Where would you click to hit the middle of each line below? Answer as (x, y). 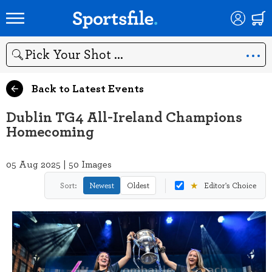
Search (19, 60)
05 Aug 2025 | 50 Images (59, 164)
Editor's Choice (230, 185)
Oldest (138, 185)
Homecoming (50, 131)
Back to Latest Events (87, 88)
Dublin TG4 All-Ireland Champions (124, 116)
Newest (102, 185)
